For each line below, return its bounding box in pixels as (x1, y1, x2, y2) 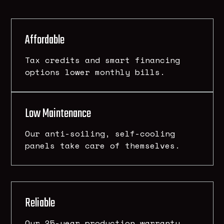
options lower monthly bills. (25, 66, 170, 78)
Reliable (25, 194, 55, 213)
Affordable (25, 31, 65, 50)
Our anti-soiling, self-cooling (25, 127, 175, 140)
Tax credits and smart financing (25, 54, 180, 66)
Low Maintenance (25, 104, 91, 123)
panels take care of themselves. (25, 139, 180, 152)
